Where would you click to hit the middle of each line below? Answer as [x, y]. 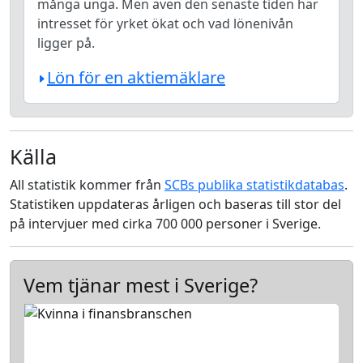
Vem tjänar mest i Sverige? [141, 285]
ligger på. [66, 43]
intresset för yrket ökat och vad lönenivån [165, 23]
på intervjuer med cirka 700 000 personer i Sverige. [165, 224]
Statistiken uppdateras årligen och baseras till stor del [175, 204]
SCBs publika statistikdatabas [254, 185]
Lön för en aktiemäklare [136, 77]
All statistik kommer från [87, 185]
